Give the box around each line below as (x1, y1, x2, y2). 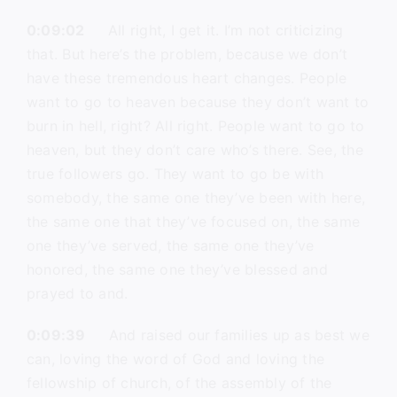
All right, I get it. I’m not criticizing (84, 21, 344, 39)
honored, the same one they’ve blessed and (26, 261, 328, 278)
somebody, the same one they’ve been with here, (26, 189, 366, 206)
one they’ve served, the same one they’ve (26, 237, 315, 254)
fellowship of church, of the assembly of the (26, 374, 332, 392)
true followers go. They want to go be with (26, 165, 324, 183)
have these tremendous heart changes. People (26, 69, 347, 87)
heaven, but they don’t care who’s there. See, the (26, 141, 363, 159)
